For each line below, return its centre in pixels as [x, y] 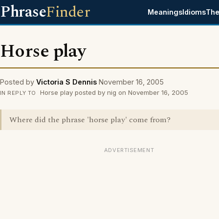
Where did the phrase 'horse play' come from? [90, 120]
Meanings [165, 12]
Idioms [194, 12]
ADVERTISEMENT [129, 150]
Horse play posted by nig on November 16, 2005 [113, 92]
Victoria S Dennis [66, 82]
